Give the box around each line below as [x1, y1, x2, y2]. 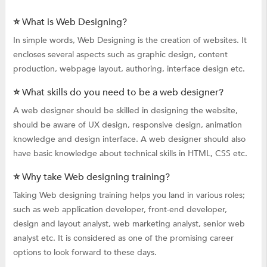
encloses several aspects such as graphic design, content [13, 48, 228, 60]
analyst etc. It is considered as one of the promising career [13, 232, 234, 244]
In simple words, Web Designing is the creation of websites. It [13, 34, 247, 46]
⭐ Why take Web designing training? [13, 170, 170, 184]
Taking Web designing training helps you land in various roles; [13, 189, 245, 201]
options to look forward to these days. [13, 246, 157, 258]
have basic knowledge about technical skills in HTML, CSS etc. [13, 147, 247, 159]
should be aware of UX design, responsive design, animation [13, 119, 242, 131]
